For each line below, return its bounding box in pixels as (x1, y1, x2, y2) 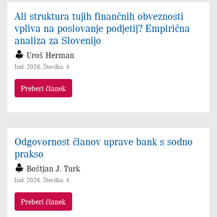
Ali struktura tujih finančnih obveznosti (15, 9, 184, 22)
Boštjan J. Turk (27, 163, 80, 174)
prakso (15, 147, 44, 160)
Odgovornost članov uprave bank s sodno (15, 135, 193, 148)
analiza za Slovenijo (15, 33, 101, 46)
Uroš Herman (27, 49, 74, 61)
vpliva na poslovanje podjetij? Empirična (15, 21, 190, 34)
